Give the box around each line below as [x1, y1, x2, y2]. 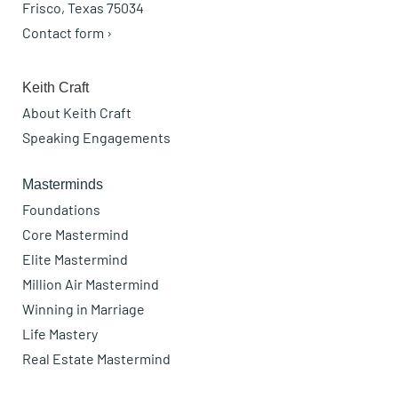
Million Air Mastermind [22, 275, 159, 293]
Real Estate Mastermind [22, 350, 171, 368]
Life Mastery [22, 325, 98, 343]
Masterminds [22, 177, 103, 193]
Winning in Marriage [22, 300, 145, 318]
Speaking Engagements [22, 129, 171, 147]
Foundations [22, 201, 100, 219]
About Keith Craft [22, 104, 131, 122]
